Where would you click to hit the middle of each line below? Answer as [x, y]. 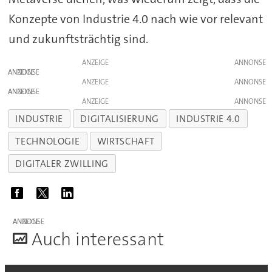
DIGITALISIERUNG [120, 119]
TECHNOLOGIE [48, 141]
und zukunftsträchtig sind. [78, 39]
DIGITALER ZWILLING [62, 163]
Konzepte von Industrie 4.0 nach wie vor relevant [135, 19]
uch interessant [103, 239]
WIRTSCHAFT [126, 141]
